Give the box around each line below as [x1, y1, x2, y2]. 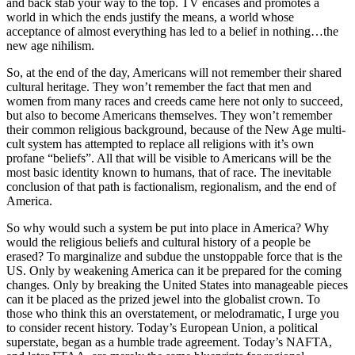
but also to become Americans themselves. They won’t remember [6, 109, 332, 123]
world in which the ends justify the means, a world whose [6, 10, 294, 25]
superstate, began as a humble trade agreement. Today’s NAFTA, [6, 335, 332, 349]
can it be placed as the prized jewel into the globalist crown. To [6, 292, 320, 307]
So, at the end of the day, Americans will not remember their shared [6, 66, 342, 80]
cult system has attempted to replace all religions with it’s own [6, 137, 314, 151]
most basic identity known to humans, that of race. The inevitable [6, 166, 331, 180]
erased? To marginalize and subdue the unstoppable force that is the [6, 250, 342, 264]
